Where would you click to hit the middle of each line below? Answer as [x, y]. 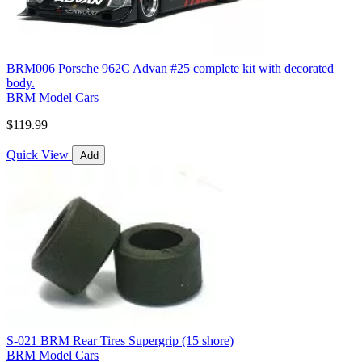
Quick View [38, 155]
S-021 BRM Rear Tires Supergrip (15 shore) [120, 341]
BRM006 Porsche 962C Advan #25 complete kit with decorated [170, 69]
